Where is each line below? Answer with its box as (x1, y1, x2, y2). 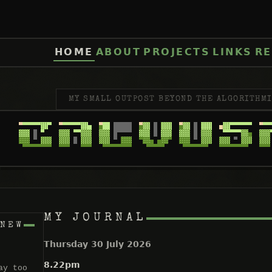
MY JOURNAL (44, 212, 146, 224)
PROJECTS (143, 46, 210, 58)
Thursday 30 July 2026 (44, 239, 151, 249)
